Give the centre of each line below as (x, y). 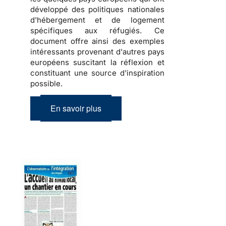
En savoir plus (76, 108)
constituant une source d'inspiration (97, 73)
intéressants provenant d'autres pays (97, 51)
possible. (46, 83)
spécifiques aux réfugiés (85, 30)
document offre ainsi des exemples (97, 41)
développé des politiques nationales (97, 9)
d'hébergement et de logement (97, 20)
